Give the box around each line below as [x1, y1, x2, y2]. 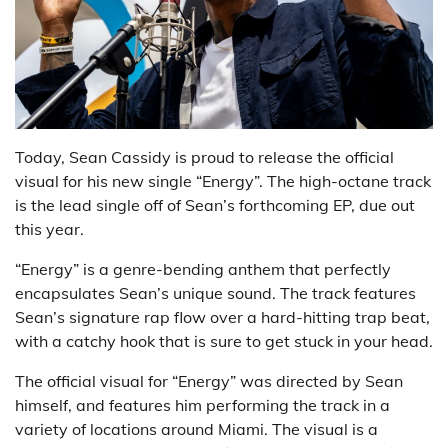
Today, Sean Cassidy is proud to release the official [15, 146, 394, 167]
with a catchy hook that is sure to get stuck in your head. [15, 330, 433, 351]
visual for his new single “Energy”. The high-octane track [15, 170, 431, 191]
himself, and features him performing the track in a [15, 394, 390, 415]
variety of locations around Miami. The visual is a [15, 418, 378, 439]
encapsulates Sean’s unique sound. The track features [15, 282, 416, 303]
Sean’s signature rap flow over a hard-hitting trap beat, [15, 306, 430, 327]
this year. [15, 218, 84, 239]
